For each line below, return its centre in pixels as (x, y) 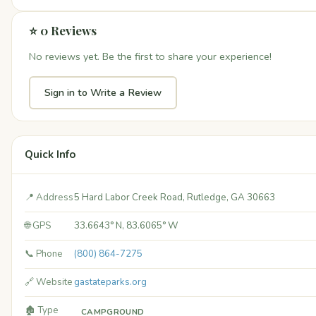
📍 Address (49, 197)
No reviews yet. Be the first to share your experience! (150, 56)
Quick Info (50, 154)
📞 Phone (44, 254)
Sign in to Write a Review (103, 92)
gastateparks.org (110, 282)
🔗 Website (49, 282)
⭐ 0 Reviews (63, 30)
